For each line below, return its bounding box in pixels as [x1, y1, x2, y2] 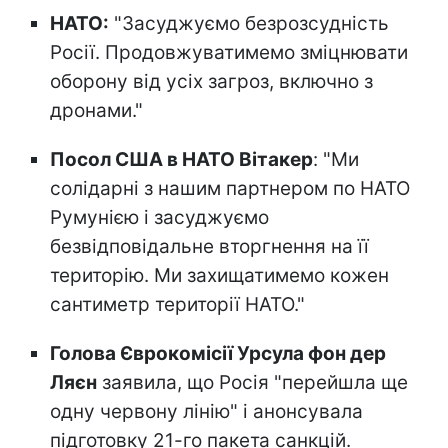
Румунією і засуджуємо [50, 205, 269, 229]
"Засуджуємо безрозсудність [109, 11, 389, 35]
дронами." [50, 98, 143, 122]
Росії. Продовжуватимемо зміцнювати [50, 40, 408, 64]
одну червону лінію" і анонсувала [50, 399, 363, 423]
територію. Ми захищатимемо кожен [50, 263, 389, 287]
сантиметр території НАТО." [50, 292, 305, 316]
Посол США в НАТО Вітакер [50, 147, 313, 171]
